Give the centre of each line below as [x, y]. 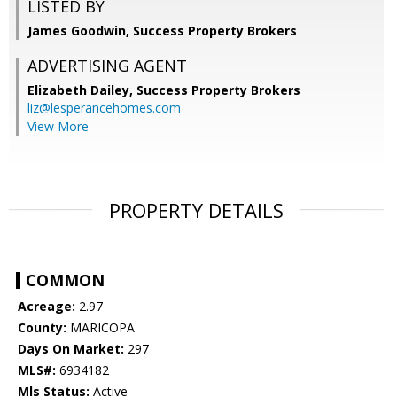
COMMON [65, 280]
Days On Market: [71, 349]
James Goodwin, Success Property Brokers [162, 31]
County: [42, 328]
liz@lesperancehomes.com [104, 108]
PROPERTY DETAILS [196, 210]
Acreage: [47, 307]
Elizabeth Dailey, [82, 90]
